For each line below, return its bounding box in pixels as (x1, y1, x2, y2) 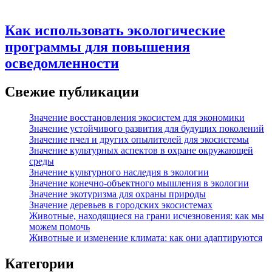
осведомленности (5, 55, 119, 72)
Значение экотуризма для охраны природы (29, 189, 206, 199)
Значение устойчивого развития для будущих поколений (29, 123, 264, 134)
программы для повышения (5, 39, 190, 55)
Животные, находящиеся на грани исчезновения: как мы (29, 211, 264, 221)
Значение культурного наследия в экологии (29, 167, 209, 177)
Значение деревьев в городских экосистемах (29, 200, 212, 210)
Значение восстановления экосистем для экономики (29, 112, 245, 123)
